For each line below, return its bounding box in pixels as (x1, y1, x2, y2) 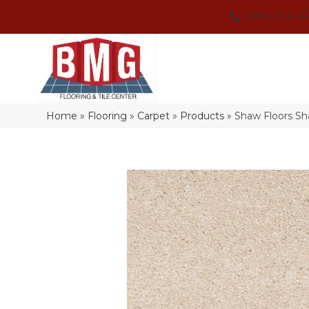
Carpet (137, 110, 170, 123)
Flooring (88, 110, 128, 123)
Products (180, 110, 225, 123)
